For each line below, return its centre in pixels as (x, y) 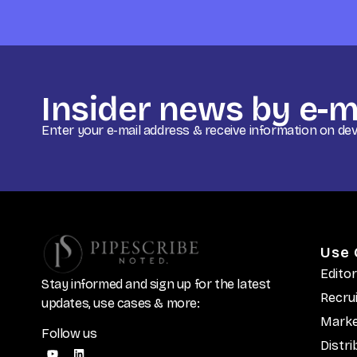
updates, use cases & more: (121, 303)
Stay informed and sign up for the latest (157, 284)
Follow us (69, 333)
